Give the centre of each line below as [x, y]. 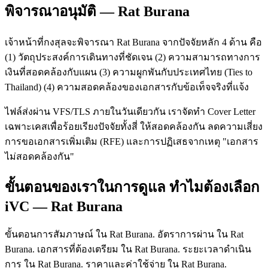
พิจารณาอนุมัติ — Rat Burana [97, 11]
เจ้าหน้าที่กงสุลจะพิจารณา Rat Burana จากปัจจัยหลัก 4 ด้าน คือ [133, 42]
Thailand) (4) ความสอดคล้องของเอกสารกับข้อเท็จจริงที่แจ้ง [127, 87]
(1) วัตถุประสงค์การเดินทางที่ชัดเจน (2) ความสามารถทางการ [133, 57]
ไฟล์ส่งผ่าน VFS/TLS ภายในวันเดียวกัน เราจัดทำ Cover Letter [130, 111]
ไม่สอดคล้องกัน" [39, 156]
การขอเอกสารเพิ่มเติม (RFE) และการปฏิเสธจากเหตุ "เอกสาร [132, 141]
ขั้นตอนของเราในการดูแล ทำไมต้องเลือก [132, 188]
